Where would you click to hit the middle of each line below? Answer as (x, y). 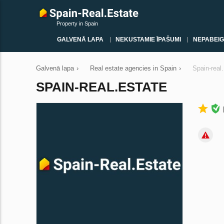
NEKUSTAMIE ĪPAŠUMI (148, 39)
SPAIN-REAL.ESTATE (101, 87)
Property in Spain (77, 23)
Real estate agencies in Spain (133, 68)
